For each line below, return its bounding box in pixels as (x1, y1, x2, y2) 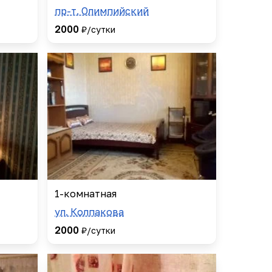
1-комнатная (55, 187, 117, 200)
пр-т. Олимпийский (55, 5, 149, 18)
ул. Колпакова (55, 205, 124, 218)
